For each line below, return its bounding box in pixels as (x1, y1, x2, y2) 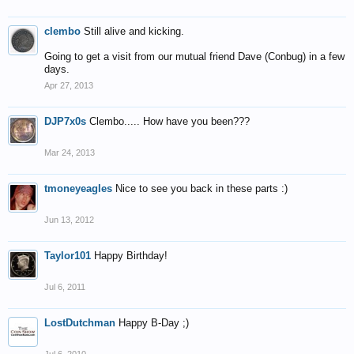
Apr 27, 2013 (44, 81, 93, 90)
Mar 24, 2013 (44, 148, 95, 157)
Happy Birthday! (94, 250, 168, 262)
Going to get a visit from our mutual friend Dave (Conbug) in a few (44, 51, 345, 62)
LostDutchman (44, 317, 115, 329)
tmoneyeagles (44, 183, 112, 194)
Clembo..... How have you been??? (89, 115, 250, 127)
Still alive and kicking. (84, 25, 184, 37)
